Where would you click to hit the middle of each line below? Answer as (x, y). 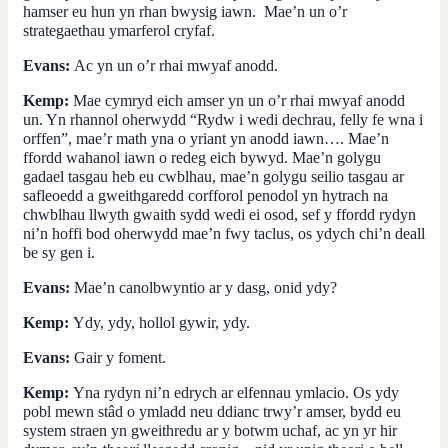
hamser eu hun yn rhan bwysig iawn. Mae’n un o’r (185, 11)
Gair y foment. (120, 357)
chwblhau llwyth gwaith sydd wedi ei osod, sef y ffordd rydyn (219, 214)
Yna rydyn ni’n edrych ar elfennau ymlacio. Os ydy (236, 392)
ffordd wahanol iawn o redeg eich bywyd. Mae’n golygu (202, 157)
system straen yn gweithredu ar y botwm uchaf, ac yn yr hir (210, 430)
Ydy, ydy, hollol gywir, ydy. (161, 322)
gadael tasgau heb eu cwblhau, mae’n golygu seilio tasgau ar (213, 176)
